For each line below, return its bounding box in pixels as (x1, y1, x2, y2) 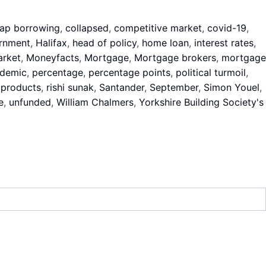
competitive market (114, 22, 202, 34)
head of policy (72, 37, 137, 49)
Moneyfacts (26, 52, 79, 64)
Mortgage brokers (134, 52, 216, 64)
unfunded (9, 96, 51, 108)
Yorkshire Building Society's (139, 96, 264, 108)
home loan (141, 37, 189, 49)
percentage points (88, 66, 170, 78)
